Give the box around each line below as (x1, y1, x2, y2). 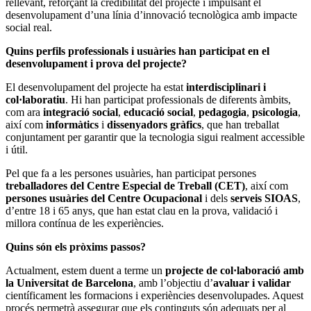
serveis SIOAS (230, 192, 298, 205)
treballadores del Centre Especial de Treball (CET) (6, 180, 245, 192)
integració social (43, 106, 118, 119)
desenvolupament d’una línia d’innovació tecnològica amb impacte (6, 9, 297, 22)
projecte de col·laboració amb (165, 264, 304, 277)
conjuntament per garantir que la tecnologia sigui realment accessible (6, 131, 305, 144)
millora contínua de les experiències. (6, 217, 164, 230)
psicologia (252, 106, 298, 119)
